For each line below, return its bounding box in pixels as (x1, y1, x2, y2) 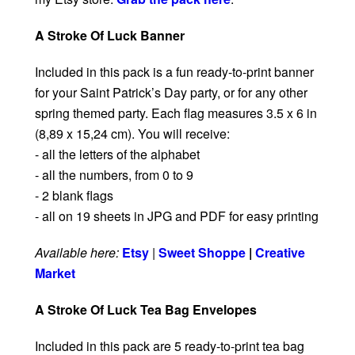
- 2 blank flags (35, 186, 113, 205)
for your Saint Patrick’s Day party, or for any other (35, 83, 307, 102)
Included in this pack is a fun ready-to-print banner (35, 63, 314, 82)
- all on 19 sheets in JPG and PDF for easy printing (35, 207, 319, 226)
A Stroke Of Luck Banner (35, 26, 185, 45)
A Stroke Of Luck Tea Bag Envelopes (35, 300, 257, 319)
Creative (255, 243, 305, 262)
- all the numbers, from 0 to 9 (35, 166, 193, 185)
